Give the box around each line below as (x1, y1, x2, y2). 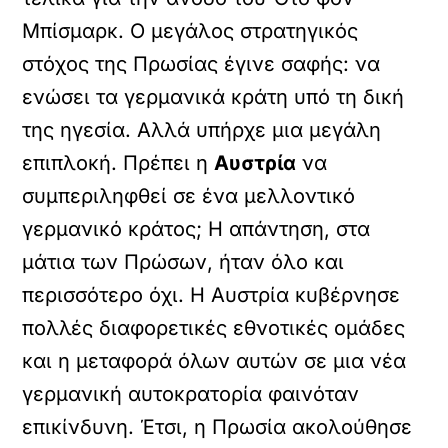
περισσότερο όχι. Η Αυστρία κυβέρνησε (22, 283, 401, 307)
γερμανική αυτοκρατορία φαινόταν (22, 382, 360, 406)
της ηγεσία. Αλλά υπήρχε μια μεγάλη (22, 118, 382, 142)
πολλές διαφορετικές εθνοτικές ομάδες (22, 316, 406, 340)
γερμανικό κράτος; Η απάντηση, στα (22, 217, 371, 241)
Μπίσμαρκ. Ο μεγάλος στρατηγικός (22, 19, 359, 43)
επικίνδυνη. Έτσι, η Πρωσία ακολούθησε (22, 415, 413, 439)
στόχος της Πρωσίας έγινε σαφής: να (22, 52, 381, 76)
